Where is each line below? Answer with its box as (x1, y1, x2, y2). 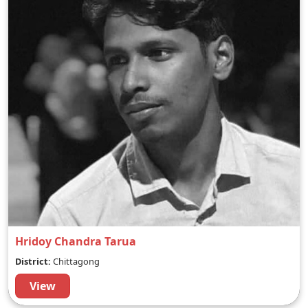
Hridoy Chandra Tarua (15, 234, 136, 249)
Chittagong (51, 255, 100, 267)
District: (15, 255, 51, 267)
